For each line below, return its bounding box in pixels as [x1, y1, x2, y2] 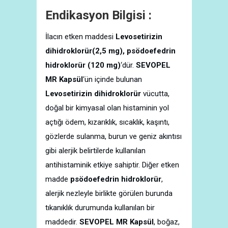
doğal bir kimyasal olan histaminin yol [45, 103, 169, 112]
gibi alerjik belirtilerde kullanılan [45, 146, 146, 155]
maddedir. [45, 217, 79, 226]
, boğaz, [154, 217, 180, 226]
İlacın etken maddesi [45, 32, 116, 41]
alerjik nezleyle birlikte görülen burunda [45, 189, 173, 198]
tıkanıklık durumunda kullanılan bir [45, 203, 155, 212]
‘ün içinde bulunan [83, 75, 142, 84]
